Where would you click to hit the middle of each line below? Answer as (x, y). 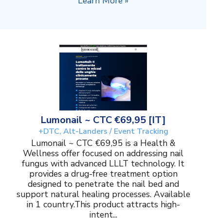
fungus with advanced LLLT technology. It (103, 164)
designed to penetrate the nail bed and (103, 184)
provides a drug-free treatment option (103, 174)
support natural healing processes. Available (103, 194)
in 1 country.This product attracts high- (103, 205)
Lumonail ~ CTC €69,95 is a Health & (103, 143)
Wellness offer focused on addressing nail (103, 154)
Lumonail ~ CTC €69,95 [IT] (103, 120)
